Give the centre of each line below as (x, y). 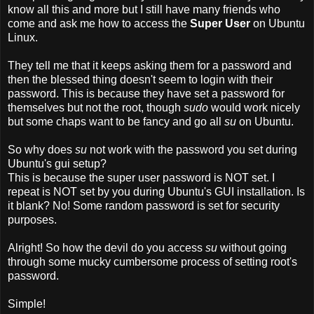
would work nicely (254, 107)
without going (253, 247)
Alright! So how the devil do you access (107, 247)
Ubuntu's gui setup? (57, 163)
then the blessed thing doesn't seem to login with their (140, 79)
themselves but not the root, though (96, 107)
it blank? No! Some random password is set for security (144, 205)
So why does (41, 149)
